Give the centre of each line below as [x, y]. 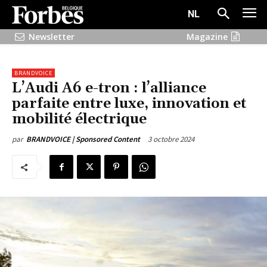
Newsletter [51, 36]
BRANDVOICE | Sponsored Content [83, 139]
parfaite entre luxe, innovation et [129, 104]
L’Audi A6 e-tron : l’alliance [109, 89]
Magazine [207, 36]
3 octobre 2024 [171, 139]
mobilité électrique [79, 119]
